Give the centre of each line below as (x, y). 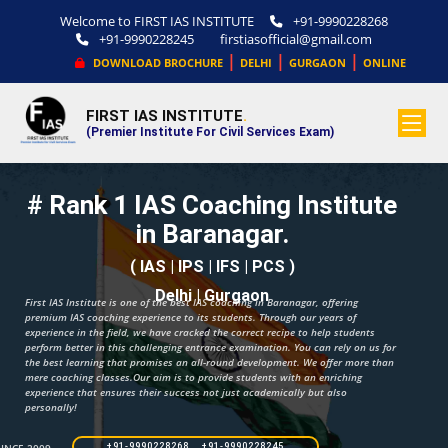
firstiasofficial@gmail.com (296, 39)
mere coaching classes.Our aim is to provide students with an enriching (193, 377)
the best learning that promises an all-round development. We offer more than (209, 362)
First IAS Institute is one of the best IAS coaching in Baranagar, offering (191, 302)
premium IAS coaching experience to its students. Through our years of (190, 317)
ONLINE (384, 62)
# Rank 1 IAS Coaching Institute (212, 205)
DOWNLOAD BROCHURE (156, 62)
